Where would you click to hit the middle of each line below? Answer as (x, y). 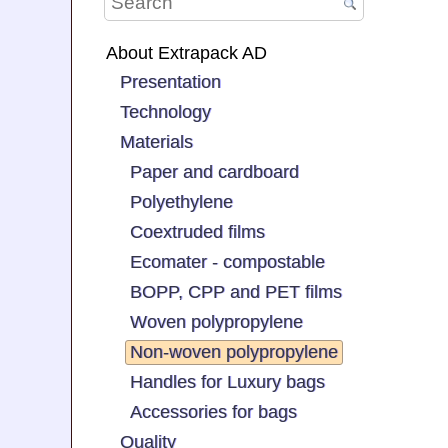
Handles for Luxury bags (227, 381)
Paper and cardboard (214, 171)
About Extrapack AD (186, 52)
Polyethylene (181, 201)
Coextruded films (197, 231)
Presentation (170, 81)
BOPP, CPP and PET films (236, 291)
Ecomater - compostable (227, 261)
